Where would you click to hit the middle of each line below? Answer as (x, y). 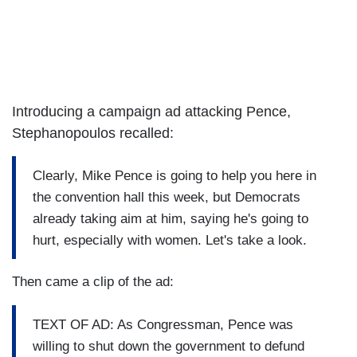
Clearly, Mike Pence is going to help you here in (175, 175)
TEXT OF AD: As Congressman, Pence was (163, 324)
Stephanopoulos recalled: (93, 133)
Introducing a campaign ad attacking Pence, (151, 112)
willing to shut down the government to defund (169, 346)
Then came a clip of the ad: (93, 282)
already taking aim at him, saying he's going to (171, 218)
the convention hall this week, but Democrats (167, 197)
